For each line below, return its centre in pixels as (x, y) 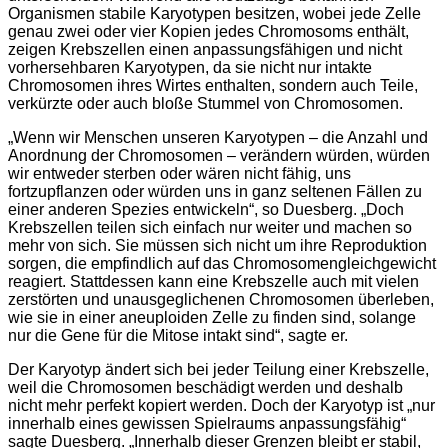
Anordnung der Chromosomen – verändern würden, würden (219, 156)
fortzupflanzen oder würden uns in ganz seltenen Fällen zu (215, 192)
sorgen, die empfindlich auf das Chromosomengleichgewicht (222, 264)
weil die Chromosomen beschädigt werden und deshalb (205, 388)
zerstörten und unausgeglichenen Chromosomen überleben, (221, 300)
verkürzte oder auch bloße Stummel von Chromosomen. (205, 104)
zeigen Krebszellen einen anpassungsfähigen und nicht (205, 50)
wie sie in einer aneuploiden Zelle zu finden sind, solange (212, 318)
